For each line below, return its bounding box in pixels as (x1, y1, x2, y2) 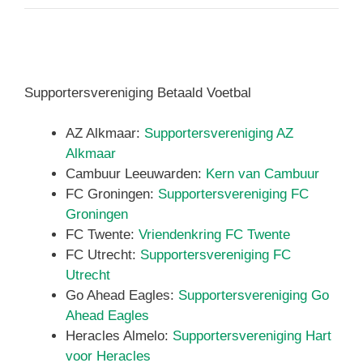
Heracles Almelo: (66, 328, 173, 344)
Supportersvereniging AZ (144, 126, 293, 141)
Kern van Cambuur (206, 166, 319, 181)
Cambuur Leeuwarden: (66, 166, 206, 181)
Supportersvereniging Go (178, 288, 329, 303)
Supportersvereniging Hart (173, 328, 331, 344)
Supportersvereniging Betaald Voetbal (24, 84, 251, 100)
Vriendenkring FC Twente (139, 227, 290, 242)
